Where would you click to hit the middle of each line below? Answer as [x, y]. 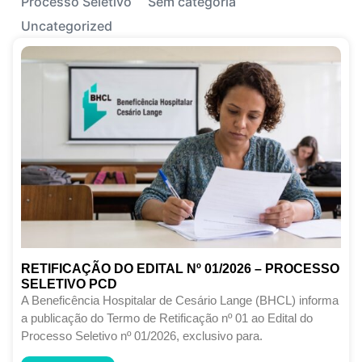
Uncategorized [67, 25]
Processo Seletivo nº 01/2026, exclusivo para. [142, 335]
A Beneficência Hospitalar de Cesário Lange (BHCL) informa [180, 300]
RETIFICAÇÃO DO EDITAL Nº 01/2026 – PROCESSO [180, 268]
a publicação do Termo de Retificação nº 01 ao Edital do [167, 318]
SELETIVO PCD [69, 284]
